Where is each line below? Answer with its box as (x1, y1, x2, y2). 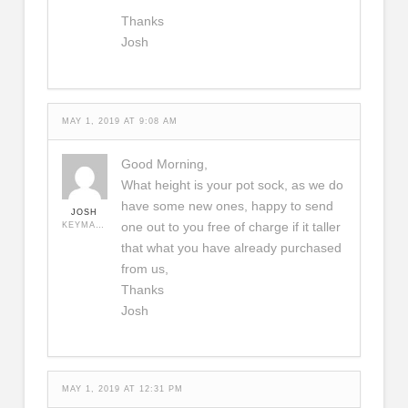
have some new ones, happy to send (120, 198, 333, 213)
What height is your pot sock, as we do (120, 177, 343, 192)
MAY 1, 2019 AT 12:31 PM (61, 384, 183, 393)
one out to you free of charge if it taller (120, 219, 341, 234)
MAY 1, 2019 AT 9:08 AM (61, 116, 178, 126)
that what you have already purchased (120, 240, 342, 255)
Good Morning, (120, 156, 208, 171)
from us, (120, 260, 168, 276)
